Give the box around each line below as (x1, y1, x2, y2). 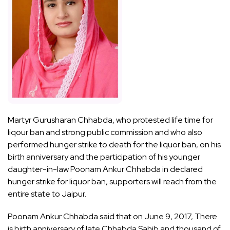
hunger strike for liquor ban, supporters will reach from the (8, 176, 217, 187)
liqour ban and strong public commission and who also (8, 127, 202, 138)
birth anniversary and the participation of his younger (8, 151, 200, 163)
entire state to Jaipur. (8, 188, 86, 200)
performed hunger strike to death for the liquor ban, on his (8, 139, 221, 150)
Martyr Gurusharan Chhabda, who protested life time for (8, 114, 213, 126)
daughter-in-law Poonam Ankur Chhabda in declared (8, 164, 203, 175)
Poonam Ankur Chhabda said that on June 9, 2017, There (8, 211, 217, 222)
